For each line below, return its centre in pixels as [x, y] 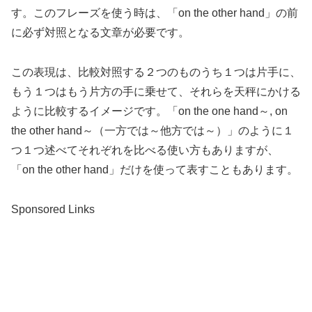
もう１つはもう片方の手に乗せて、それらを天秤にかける [156, 91]
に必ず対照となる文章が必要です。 [100, 33]
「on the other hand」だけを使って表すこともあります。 [155, 169]
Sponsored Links [53, 209]
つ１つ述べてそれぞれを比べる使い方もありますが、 [145, 150]
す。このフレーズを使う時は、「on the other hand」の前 [155, 13]
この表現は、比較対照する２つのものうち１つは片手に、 [156, 72]
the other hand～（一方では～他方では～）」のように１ [153, 130]
